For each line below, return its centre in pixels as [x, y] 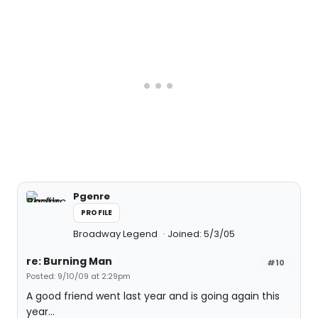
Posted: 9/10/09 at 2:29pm [78, 276]
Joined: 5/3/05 [201, 234]
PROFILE [97, 213]
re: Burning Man [69, 261]
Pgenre [92, 196]
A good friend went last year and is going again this [153, 296]
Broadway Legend [116, 234]
